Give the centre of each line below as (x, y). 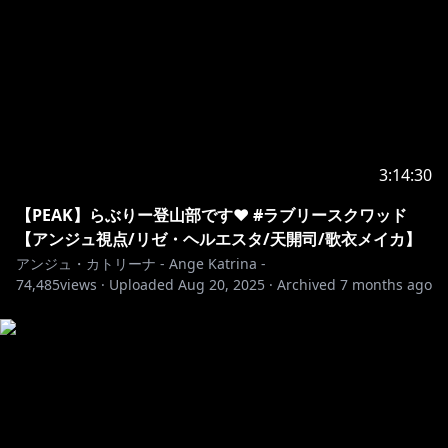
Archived (306, 284)
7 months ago (386, 284)
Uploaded (141, 284)
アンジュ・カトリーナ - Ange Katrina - (141, 263)
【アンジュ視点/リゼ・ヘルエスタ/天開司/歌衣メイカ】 (218, 239)
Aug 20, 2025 (221, 284)
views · (82, 284)
